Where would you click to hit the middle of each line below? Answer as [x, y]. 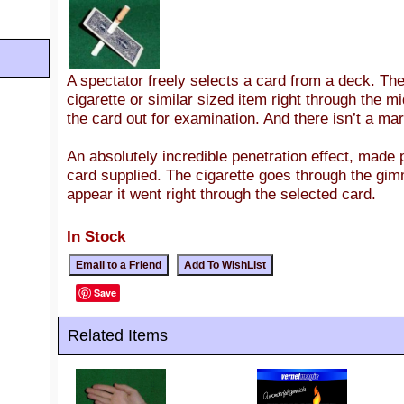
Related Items [118, 335]
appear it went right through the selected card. [221, 194]
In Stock [96, 236]
